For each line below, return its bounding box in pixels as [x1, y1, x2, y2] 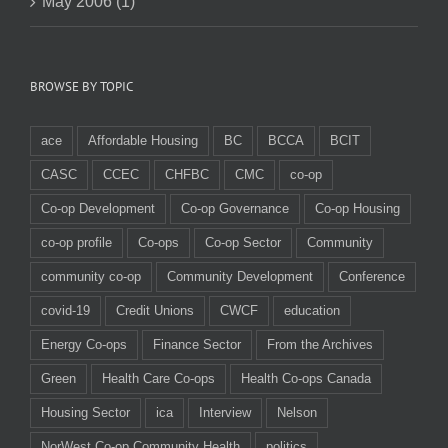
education [284, 302, 340, 318]
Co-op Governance [181, 200, 289, 216]
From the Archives [267, 336, 373, 352]
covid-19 [41, 302, 90, 318]
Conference [339, 268, 405, 284]
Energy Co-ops [41, 336, 127, 352]
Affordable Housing [88, 132, 198, 148]
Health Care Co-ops [102, 370, 215, 386]
